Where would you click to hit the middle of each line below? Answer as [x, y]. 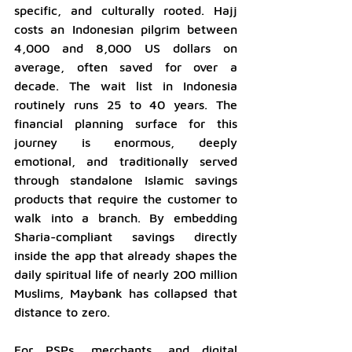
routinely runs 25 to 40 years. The [126, 104]
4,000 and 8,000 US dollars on [126, 48]
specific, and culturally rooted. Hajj [126, 10]
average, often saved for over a [126, 66]
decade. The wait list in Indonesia [126, 85]
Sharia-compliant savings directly [126, 236]
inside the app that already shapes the [126, 255]
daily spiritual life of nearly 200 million [126, 274]
